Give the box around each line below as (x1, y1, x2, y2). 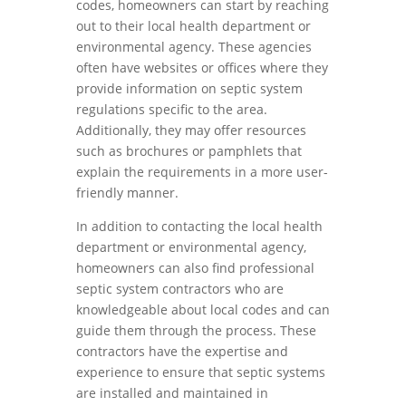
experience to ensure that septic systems (76, 363, 325, 381)
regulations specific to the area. (76, 101, 267, 118)
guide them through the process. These (76, 322, 316, 339)
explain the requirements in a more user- (76, 163, 328, 180)
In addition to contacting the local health (76, 217, 323, 235)
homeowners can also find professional (76, 259, 314, 276)
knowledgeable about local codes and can (76, 301, 330, 318)
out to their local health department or (76, 17, 311, 34)
